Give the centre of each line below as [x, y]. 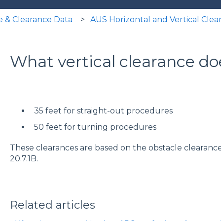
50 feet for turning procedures [95, 127]
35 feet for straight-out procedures [103, 110]
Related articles [52, 205]
